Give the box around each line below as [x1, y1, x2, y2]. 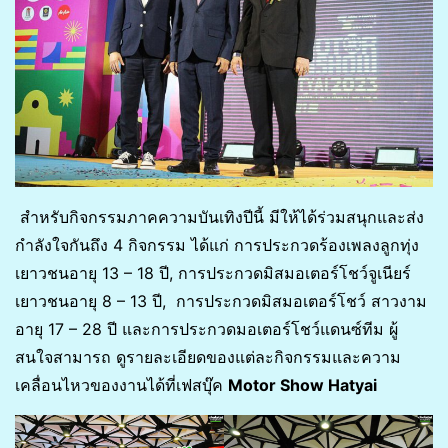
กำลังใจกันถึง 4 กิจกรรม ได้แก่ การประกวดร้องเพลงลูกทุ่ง [15, 235, 419, 256]
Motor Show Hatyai [228, 375, 377, 396]
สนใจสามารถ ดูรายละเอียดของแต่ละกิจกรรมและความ [15, 347, 401, 368]
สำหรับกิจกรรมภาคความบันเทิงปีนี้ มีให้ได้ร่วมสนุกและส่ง [15, 207, 424, 228]
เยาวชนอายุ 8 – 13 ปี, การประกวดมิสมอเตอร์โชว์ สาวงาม [15, 291, 427, 312]
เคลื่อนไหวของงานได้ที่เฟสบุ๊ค [15, 375, 228, 396]
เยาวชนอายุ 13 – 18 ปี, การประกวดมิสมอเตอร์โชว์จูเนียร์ [15, 263, 411, 284]
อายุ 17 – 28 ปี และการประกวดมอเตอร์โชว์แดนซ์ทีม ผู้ [15, 319, 398, 340]
